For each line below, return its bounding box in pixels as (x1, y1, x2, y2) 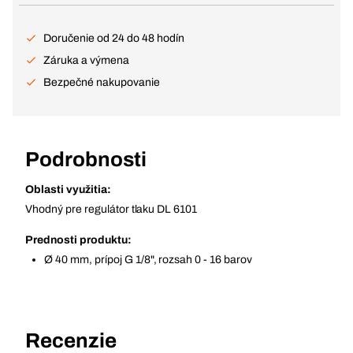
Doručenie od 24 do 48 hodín (43, 32, 184, 44)
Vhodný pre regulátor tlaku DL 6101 (25, 203, 198, 215)
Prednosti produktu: (25, 234, 132, 246)
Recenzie (25, 329, 117, 351)
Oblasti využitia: (25, 184, 111, 195)
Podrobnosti (25, 148, 147, 170)
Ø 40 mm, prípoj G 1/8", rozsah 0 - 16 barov (44, 254, 253, 266)
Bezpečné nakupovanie (43, 76, 160, 88)
